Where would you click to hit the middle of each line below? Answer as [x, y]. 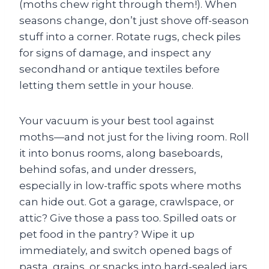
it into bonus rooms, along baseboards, [121, 153]
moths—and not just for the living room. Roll [134, 137]
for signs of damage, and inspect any [115, 53]
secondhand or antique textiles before [119, 69]
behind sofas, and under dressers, [108, 169]
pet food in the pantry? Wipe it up [107, 234]
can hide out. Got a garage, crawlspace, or [127, 202]
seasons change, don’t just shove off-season [134, 20]
